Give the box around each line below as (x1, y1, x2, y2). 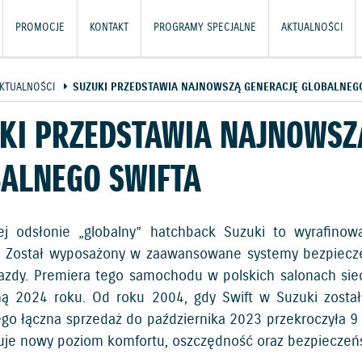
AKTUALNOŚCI (281, 21, 343, 35)
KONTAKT (90, 21, 128, 35)
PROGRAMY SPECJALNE (154, 21, 256, 35)
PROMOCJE (15, 21, 65, 35)
